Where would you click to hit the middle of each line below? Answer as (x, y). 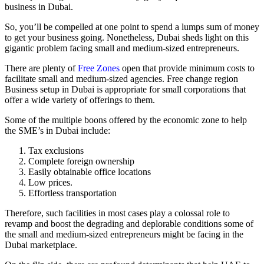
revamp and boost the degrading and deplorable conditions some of (129, 224)
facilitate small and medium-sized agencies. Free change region (121, 79)
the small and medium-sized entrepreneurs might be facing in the (124, 235)
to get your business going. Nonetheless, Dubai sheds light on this (127, 38)
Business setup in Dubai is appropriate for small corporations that (125, 90)
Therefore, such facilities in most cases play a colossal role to (117, 213)
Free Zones (100, 68)
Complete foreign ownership (81, 161)
